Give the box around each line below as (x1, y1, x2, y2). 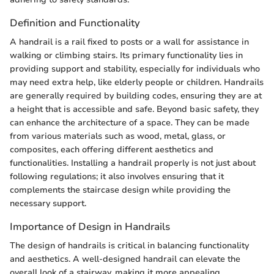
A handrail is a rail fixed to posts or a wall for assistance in (10, 35, 249, 48)
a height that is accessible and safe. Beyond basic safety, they (10, 103, 259, 115)
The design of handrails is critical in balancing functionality (10, 239, 249, 251)
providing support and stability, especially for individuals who (10, 62, 260, 75)
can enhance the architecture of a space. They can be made (10, 116, 250, 128)
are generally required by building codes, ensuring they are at (10, 89, 262, 102)
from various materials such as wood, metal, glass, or (10, 130, 226, 142)
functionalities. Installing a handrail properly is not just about (10, 157, 256, 169)
